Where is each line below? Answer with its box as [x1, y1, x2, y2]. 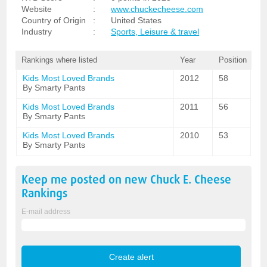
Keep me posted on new [21, 173, 151, 187]
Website [21, 4, 52, 14]
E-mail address [21, 207, 71, 216]
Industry [21, 27, 52, 36]
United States [111, 15, 162, 25]
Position [218, 55, 247, 64]
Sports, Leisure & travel [111, 27, 200, 36]
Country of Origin [21, 15, 86, 25]
